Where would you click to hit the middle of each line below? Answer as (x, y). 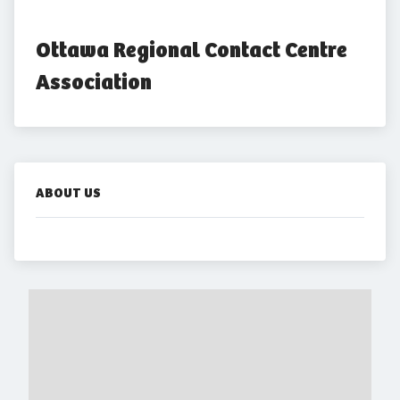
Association (94, 82)
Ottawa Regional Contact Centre (192, 50)
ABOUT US (68, 193)
